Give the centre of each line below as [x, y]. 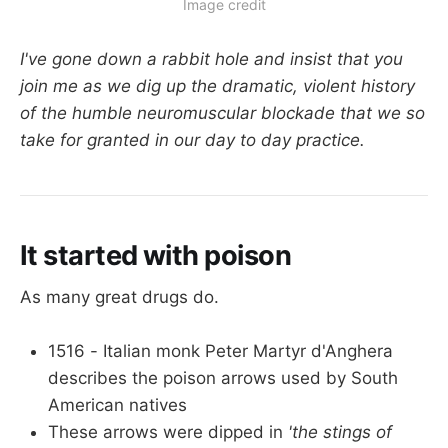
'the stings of [340, 432]
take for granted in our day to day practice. [192, 140]
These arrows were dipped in [168, 432]
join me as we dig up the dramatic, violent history [217, 86]
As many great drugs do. [119, 297]
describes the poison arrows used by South [223, 378]
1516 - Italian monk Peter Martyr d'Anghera [220, 351]
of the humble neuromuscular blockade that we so [222, 113]
